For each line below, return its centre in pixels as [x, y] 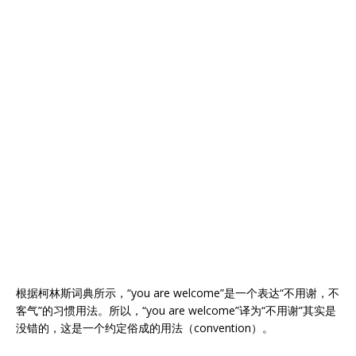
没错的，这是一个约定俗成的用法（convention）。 [145, 328]
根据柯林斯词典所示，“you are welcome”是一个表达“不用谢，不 [178, 293]
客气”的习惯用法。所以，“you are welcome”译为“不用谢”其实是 [176, 310]
